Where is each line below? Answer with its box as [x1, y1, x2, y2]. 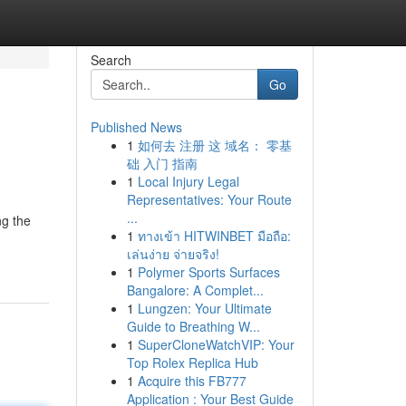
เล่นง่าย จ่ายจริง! [126, 245, 219, 263]
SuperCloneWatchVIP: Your [137, 335, 295, 353]
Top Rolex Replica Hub [126, 353, 258, 372]
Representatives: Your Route [126, 190, 292, 208]
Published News [90, 118, 182, 136]
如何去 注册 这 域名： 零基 [137, 136, 292, 154]
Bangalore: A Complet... [126, 281, 264, 299]
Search [90, 51, 131, 69]
